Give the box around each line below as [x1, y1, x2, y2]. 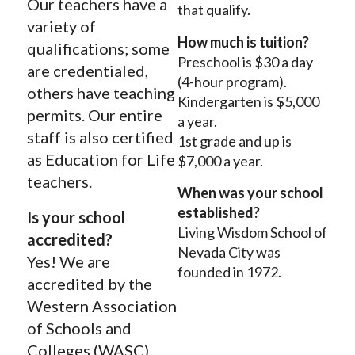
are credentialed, [26, 61, 148, 81]
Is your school [26, 208, 125, 227]
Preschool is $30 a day [177, 52, 313, 71]
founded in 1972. [177, 263, 284, 281]
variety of [26, 17, 96, 36]
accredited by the [26, 274, 152, 294]
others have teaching [26, 83, 175, 103]
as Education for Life [26, 150, 175, 170]
